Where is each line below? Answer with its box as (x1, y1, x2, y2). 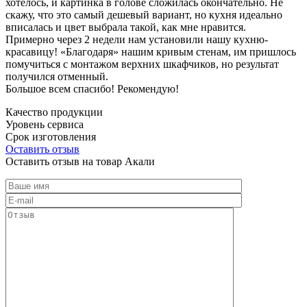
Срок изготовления (5, 130, 96, 143)
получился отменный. (5, 70, 108, 82)
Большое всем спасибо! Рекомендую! (5, 82, 179, 95)
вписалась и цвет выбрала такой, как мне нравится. (5, 21, 246, 33)
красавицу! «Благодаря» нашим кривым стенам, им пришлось (5, 45, 296, 58)
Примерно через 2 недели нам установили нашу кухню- (5, 33, 268, 45)
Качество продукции (5, 106, 103, 118)
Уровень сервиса (5, 118, 84, 130)
